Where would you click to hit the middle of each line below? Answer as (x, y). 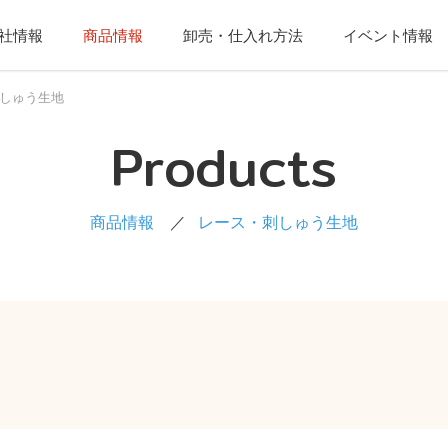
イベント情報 (388, 35)
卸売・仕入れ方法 (243, 35)
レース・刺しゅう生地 (278, 222)
